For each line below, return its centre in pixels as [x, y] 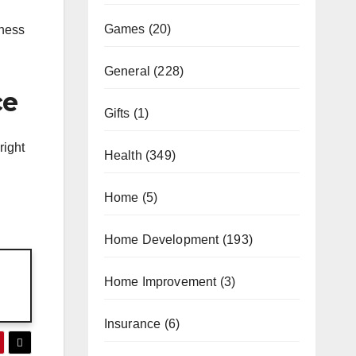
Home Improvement [160, 281]
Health [123, 155]
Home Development [161, 239]
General [127, 71]
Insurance [132, 323]
